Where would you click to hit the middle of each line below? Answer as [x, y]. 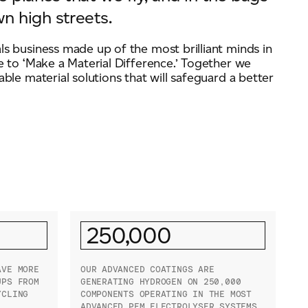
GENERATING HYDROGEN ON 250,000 [161, 281]
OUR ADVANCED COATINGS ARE [147, 269]
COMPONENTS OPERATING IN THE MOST [166, 294]
